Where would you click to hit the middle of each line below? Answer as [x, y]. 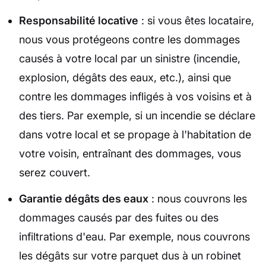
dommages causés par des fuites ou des [119, 217]
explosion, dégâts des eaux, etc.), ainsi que [125, 77]
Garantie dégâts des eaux [84, 198]
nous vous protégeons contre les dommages [129, 39]
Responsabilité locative [79, 20]
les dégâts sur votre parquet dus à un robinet [130, 255]
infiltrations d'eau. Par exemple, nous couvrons [134, 236]
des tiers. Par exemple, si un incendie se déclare [137, 115]
